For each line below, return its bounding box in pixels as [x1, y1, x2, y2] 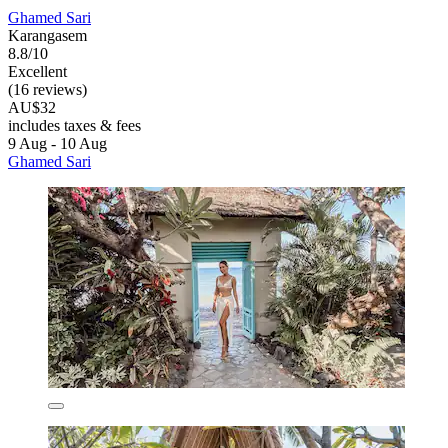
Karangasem [8, 26, 87, 44]
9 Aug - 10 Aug [8, 134, 107, 152]
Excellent [8, 62, 67, 80]
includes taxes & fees [8, 116, 141, 134]
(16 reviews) [8, 80, 87, 98]
